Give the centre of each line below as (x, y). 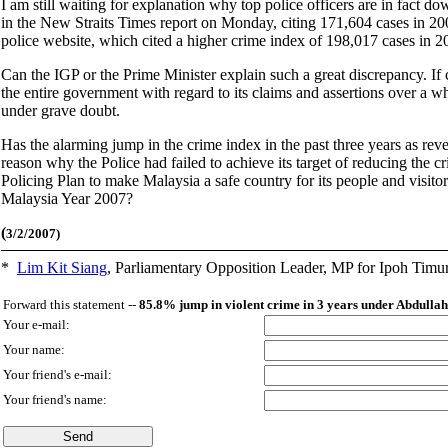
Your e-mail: (36, 324)
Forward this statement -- (71, 304)
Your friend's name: (58, 399)
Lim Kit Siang (62, 267)
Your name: (35, 349)
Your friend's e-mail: (59, 374)
